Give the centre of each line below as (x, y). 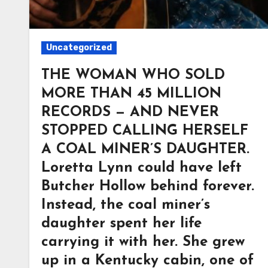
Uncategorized (79, 48)
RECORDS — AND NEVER (130, 112)
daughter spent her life (121, 224)
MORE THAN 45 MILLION (131, 94)
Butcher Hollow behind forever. (148, 187)
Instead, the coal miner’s (126, 205)
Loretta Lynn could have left (141, 168)
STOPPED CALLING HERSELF (145, 131)
